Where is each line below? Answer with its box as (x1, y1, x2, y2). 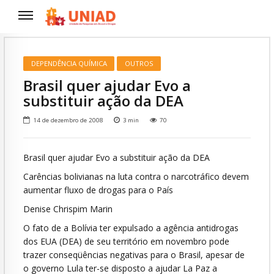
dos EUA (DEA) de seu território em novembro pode (23, 235, 229, 247)
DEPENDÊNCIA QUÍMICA (31, 59, 107, 68)
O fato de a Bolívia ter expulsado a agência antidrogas (23, 221, 239, 234)
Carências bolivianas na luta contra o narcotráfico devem (23, 171, 249, 183)
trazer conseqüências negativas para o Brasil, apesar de (23, 248, 245, 261)
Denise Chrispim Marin (23, 202, 113, 215)
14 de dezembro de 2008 (33, 116, 103, 125)
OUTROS (124, 59, 154, 68)
